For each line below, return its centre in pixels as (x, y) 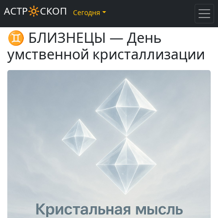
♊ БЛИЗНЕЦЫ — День (84, 37)
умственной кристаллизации (106, 54)
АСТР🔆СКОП (36, 11)
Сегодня (87, 13)
